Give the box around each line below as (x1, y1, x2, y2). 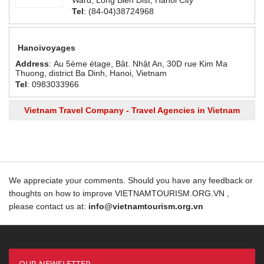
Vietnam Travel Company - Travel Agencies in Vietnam (24, 105, 240, 115)
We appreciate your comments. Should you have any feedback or (9, 176, 253, 185)
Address (15, 59, 49, 68)
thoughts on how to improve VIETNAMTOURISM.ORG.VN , (9, 189, 229, 198)
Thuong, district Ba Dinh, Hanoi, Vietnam (15, 68, 167, 78)
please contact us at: (9, 202, 88, 211)
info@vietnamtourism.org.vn (88, 202, 203, 211)
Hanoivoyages (18, 43, 75, 52)
